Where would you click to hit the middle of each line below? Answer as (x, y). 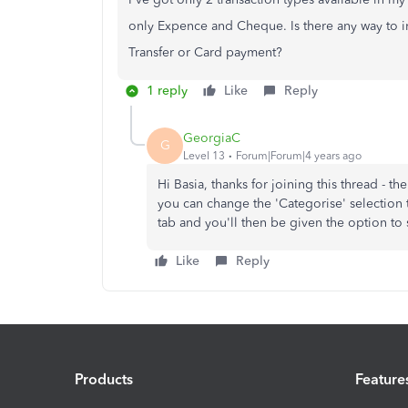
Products (104, 379)
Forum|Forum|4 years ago (299, 155)
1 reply (167, 91)
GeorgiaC (212, 138)
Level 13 (204, 155)
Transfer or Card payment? (207, 52)
